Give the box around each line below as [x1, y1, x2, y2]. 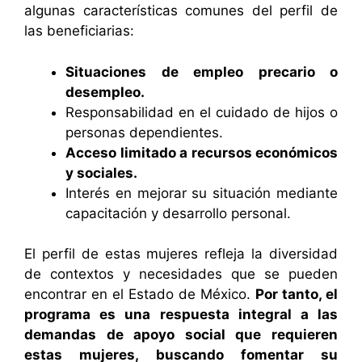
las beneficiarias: [24, 23, 134, 40]
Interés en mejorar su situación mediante [65, 184, 338, 201]
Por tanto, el [255, 286, 338, 303]
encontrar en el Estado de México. [24, 286, 255, 303]
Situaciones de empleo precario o [65, 63, 338, 80]
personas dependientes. [65, 124, 223, 141]
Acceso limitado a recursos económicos [65, 144, 338, 161]
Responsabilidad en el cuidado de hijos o [65, 103, 338, 120]
